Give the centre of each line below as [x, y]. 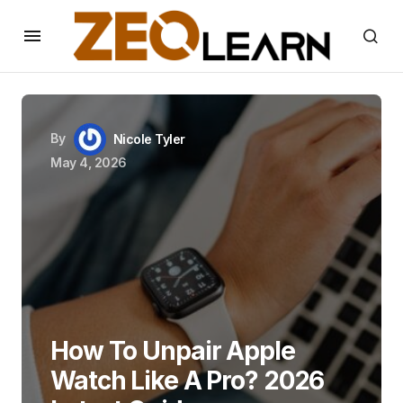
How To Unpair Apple [173, 351]
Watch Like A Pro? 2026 [188, 381]
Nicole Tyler [149, 139]
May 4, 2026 [89, 162]
